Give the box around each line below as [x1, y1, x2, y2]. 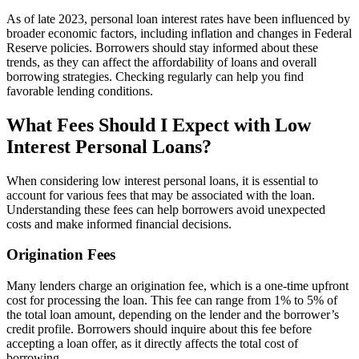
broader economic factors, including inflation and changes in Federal [6, 26, 352, 40]
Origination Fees [6, 246, 115, 264]
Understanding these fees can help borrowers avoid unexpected [6, 202, 325, 216]
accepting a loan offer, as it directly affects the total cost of [6, 337, 298, 351]
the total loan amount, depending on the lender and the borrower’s [6, 308, 339, 322]
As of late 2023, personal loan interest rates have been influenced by [6, 11, 350, 26]
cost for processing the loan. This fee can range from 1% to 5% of [6, 293, 337, 308]
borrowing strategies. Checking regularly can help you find [6, 69, 304, 83]
